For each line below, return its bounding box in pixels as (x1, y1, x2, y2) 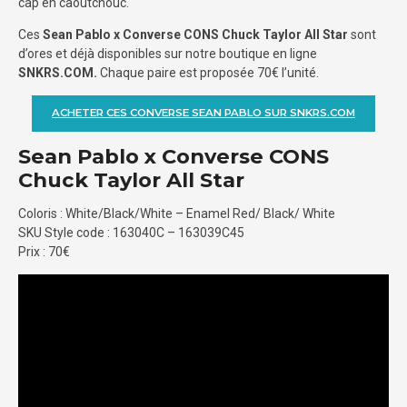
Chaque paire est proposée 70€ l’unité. (97, 65, 319, 81)
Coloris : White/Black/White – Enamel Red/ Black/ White (18, 205, 335, 221)
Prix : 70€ (18, 243, 70, 259)
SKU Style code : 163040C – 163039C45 (18, 224, 244, 240)
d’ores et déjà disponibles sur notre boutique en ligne (18, 46, 317, 62)
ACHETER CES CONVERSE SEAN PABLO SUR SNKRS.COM (52, 106, 355, 120)
